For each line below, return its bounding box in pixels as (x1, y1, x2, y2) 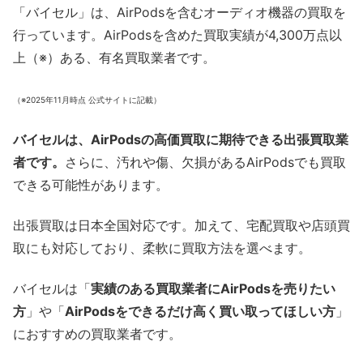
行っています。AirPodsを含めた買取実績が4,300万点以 (13, 26, 342, 43)
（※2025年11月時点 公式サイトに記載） (13, 95, 161, 105)
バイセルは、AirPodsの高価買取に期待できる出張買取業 (13, 130, 348, 147)
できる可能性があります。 (13, 176, 169, 193)
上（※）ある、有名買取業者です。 (13, 49, 216, 66)
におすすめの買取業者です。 (13, 326, 181, 343)
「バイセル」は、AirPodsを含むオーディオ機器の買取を (13, 3, 346, 20)
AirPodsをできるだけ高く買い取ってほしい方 (65, 303, 335, 320)
